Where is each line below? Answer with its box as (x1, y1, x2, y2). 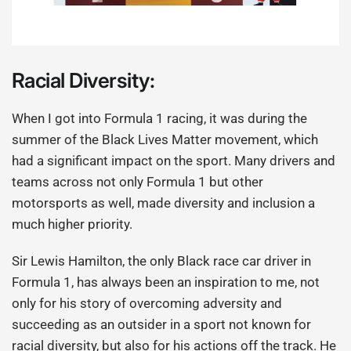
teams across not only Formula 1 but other (12, 174, 264, 190)
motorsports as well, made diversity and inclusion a (12, 195, 316, 212)
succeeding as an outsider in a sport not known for (12, 317, 312, 333)
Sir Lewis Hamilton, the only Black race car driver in (12, 253, 312, 270)
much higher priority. (12, 216, 133, 233)
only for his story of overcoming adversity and (12, 295, 283, 312)
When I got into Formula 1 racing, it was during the (12, 110, 308, 127)
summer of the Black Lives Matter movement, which (12, 132, 319, 148)
